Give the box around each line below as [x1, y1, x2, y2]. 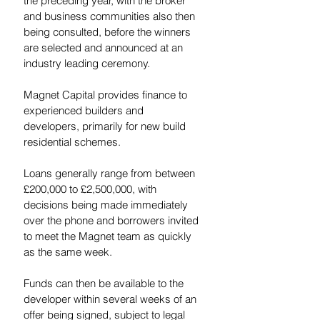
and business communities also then [24, 9, 198, 23]
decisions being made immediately [24, 197, 191, 211]
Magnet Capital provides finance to [24, 87, 190, 101]
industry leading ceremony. [24, 56, 150, 70]
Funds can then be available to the [24, 276, 186, 290]
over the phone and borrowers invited [24, 213, 201, 227]
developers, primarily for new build [24, 119, 189, 133]
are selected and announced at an [24, 40, 186, 54]
